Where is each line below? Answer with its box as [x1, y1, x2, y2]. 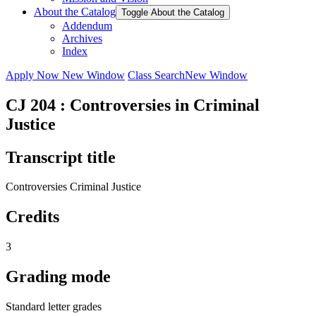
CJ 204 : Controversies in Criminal [6, 95, 260, 114]
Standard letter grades [6, 300, 102, 313]
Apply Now [6, 68, 62, 81]
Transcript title [6, 147, 116, 166]
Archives [62, 32, 102, 44]
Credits [6, 207, 59, 226]
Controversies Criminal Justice [6, 181, 141, 193]
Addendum [62, 19, 112, 32]
